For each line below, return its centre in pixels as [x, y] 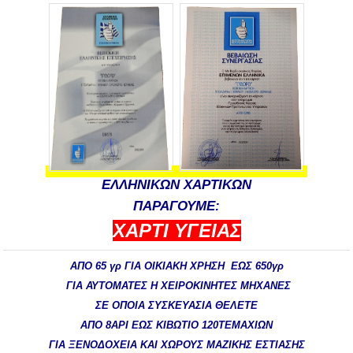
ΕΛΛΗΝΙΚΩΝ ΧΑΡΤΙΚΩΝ [176, 185]
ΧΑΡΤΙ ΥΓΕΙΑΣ [176, 230]
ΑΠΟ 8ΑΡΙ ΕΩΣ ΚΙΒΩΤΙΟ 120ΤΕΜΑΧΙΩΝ [176, 325]
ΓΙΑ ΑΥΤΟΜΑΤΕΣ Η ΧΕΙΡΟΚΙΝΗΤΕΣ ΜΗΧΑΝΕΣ [176, 286]
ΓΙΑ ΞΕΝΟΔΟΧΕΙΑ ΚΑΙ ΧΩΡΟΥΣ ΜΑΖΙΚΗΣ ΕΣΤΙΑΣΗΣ [176, 345]
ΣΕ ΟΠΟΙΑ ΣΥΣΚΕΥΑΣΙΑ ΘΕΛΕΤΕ [176, 305]
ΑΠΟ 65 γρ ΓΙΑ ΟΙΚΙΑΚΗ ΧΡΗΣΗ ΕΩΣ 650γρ [176, 266]
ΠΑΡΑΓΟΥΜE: [176, 206]
